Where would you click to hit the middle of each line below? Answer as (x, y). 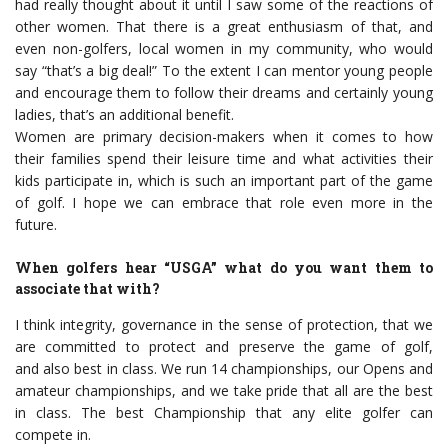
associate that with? (87, 289)
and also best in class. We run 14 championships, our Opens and (224, 369)
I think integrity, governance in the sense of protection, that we (224, 325)
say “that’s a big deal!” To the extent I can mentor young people (224, 71)
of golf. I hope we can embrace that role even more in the (224, 203)
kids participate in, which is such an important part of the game (224, 181)
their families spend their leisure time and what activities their (224, 159)
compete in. (53, 435)
